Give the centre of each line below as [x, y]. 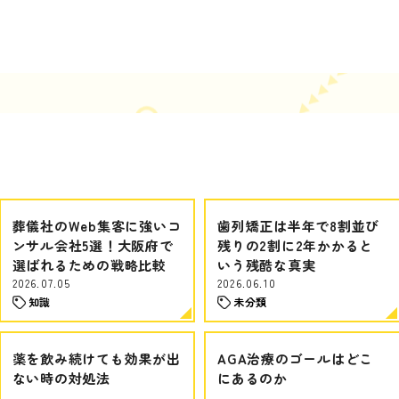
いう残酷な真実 [267, 265]
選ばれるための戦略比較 [89, 265]
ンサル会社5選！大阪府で [93, 245]
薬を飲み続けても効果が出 [96, 358]
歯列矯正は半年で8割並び [298, 226]
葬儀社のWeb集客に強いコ [97, 226]
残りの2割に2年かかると [295, 245]
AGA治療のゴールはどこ [295, 358]
